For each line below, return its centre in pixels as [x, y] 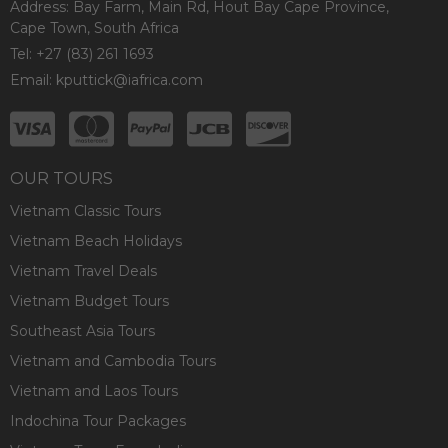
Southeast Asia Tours [82, 330]
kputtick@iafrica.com [129, 79]
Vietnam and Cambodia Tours [113, 360]
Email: [33, 79]
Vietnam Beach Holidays [96, 240]
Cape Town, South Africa [94, 27]
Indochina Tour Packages [98, 420]
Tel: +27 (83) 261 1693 [82, 53]
